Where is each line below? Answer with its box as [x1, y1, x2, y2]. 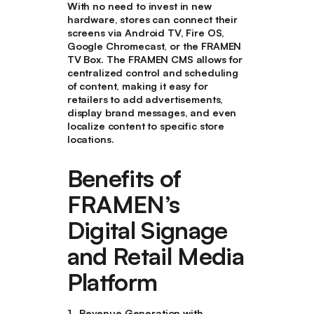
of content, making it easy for [67, 79, 208, 92]
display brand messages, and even [67, 106, 237, 118]
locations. [67, 132, 114, 145]
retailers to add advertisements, [67, 93, 224, 105]
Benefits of [67, 163, 182, 193]
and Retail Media [67, 241, 244, 271]
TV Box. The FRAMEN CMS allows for [67, 53, 243, 65]
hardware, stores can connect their [67, 13, 238, 25]
